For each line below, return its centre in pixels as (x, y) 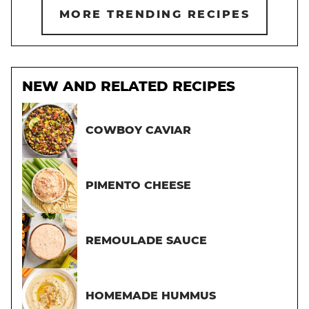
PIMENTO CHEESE (138, 186)
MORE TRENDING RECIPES (154, 14)
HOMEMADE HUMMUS (151, 296)
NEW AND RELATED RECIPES (129, 86)
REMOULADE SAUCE (146, 241)
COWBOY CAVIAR (138, 130)
